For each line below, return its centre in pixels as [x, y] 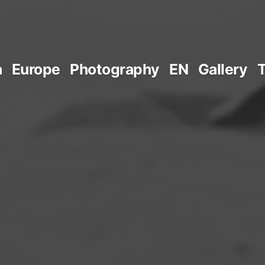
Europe [36, 69]
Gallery [223, 69]
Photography [115, 69]
